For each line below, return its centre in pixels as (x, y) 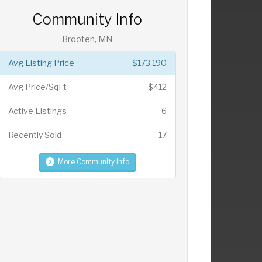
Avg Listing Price (41, 63)
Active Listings (37, 111)
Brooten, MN (87, 39)
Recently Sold (35, 135)
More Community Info (93, 161)
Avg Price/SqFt (37, 87)
